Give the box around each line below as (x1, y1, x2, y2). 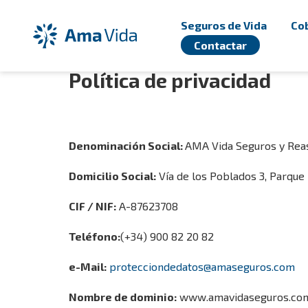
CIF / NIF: (69, 199, 116, 212)
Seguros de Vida (181, 19, 267, 32)
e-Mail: (69, 260, 107, 273)
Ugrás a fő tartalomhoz (5, 5, 111, 19)
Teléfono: (69, 230, 120, 243)
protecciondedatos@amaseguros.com (109, 260, 295, 273)
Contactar (194, 38, 247, 52)
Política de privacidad (69, 68, 271, 92)
